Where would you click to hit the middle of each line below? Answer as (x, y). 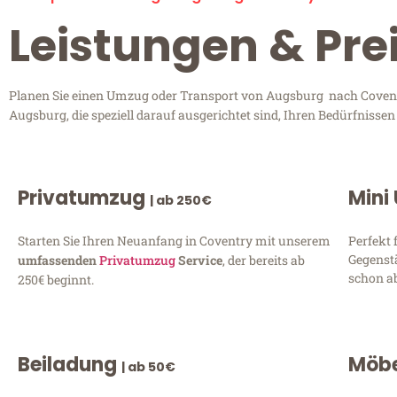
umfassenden (58, 261)
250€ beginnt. (56, 280)
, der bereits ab (264, 261)
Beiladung (70, 364)
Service (199, 261)
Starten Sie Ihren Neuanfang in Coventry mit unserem (174, 241)
